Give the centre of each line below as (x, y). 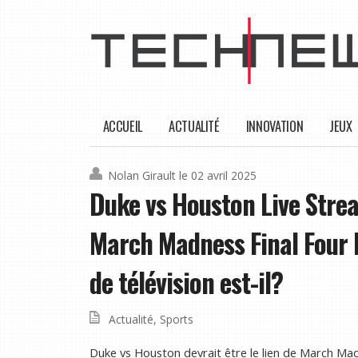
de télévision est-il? (186, 283)
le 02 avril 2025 (218, 176)
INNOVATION (274, 126)
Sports (177, 320)
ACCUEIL (122, 126)
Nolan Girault (142, 176)
